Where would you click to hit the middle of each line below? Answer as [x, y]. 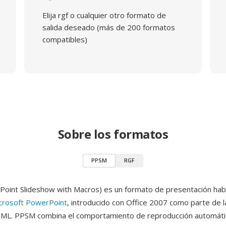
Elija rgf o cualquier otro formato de [104, 15]
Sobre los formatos [113, 134]
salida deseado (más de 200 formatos [108, 27]
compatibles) [65, 39]
